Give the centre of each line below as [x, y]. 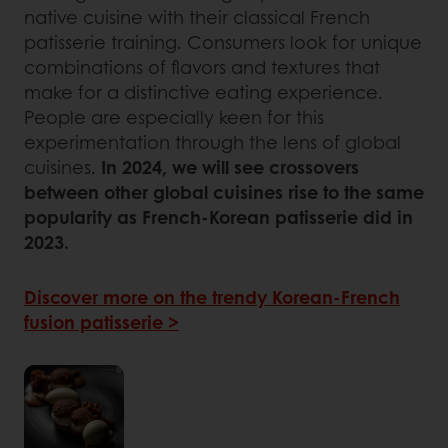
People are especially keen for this [174, 116]
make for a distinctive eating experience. [203, 91]
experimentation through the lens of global [212, 141]
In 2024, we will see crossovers [230, 166]
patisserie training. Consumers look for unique [223, 41]
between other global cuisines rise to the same [224, 191]
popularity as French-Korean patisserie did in [218, 216]
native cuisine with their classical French [197, 16]
